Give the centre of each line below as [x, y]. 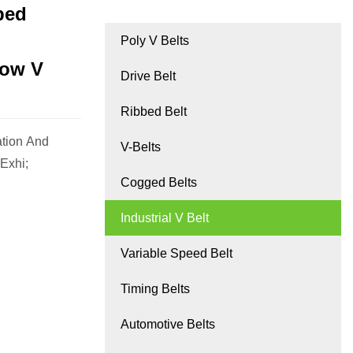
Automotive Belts [168, 325]
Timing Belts [155, 289]
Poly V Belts [155, 41]
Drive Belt [148, 76]
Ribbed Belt [154, 112]
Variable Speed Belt [176, 254]
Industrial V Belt [165, 218]
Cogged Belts [159, 183]
